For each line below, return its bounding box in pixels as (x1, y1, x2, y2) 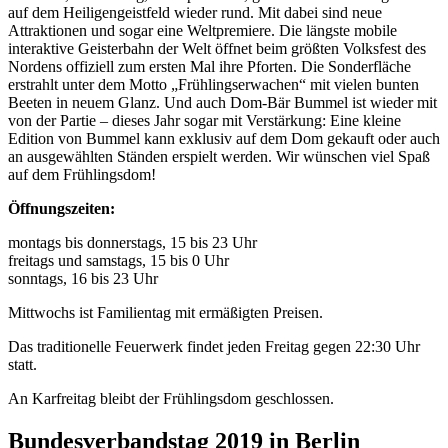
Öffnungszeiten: (8, 199, 115, 217)
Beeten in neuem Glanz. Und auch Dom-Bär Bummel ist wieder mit (8, 93, 437, 111)
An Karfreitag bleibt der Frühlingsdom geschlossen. (8, 389, 334, 407)
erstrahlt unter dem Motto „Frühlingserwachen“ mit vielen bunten (8, 75, 419, 93)
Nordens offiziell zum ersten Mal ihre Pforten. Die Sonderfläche (8, 57, 411, 75)
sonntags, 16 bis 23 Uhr (8, 269, 158, 287)
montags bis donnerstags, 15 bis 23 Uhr (8, 233, 257, 251)
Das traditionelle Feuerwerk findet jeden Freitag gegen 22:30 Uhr (8, 337, 420, 355)
